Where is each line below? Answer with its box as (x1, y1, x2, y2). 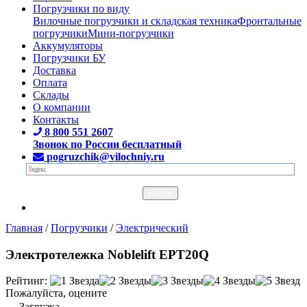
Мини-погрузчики (88, 27, 174, 39)
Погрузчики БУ (33, 51, 106, 64)
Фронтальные (237, 14, 302, 27)
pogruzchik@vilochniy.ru (47, 150, 164, 162)
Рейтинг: (5, 275, 47, 287)
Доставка (33, 64, 76, 76)
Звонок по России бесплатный (33, 138, 182, 150)
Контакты (33, 113, 79, 125)
